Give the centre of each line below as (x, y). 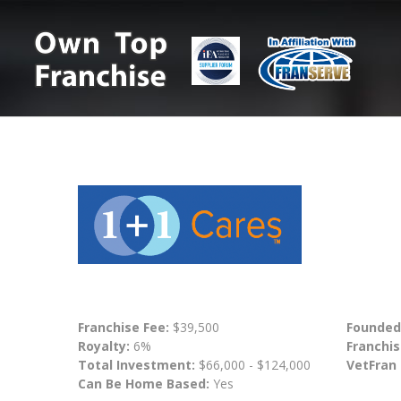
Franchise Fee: (125, 328)
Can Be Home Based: (144, 384)
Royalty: (104, 346)
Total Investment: (138, 365)
